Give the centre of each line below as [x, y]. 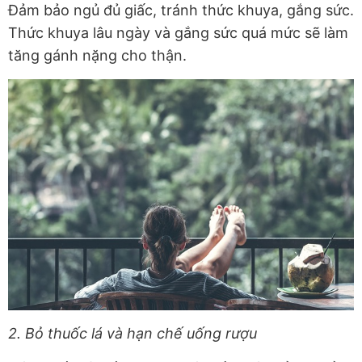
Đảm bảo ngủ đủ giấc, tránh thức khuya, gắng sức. [181, 11]
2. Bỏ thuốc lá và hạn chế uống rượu [133, 333]
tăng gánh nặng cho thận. [97, 56]
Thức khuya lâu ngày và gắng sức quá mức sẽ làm [178, 33]
